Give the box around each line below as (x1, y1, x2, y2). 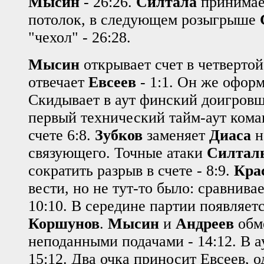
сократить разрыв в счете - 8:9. (28, 161, 234, 179)
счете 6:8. (28, 126, 95, 144)
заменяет (143, 126, 209, 144)
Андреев (176, 214, 234, 232)
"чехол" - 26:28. (28, 28, 131, 46)
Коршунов (28, 214, 100, 232)
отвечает (28, 73, 88, 91)
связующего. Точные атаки (28, 144, 207, 161)
